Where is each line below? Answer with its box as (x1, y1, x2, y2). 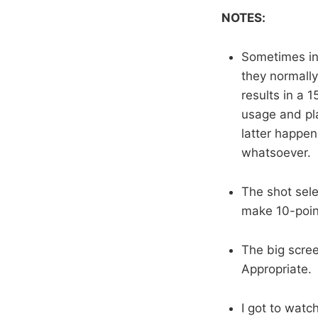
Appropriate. (241, 261, 312, 276)
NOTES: (221, 10, 265, 25)
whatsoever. (241, 145, 311, 160)
